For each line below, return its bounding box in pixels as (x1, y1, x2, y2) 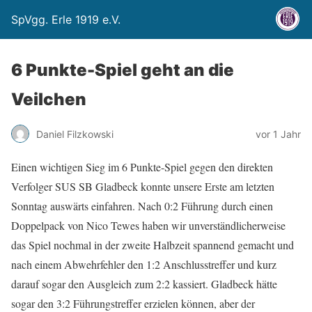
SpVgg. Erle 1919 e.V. (11, 13, 120, 26)
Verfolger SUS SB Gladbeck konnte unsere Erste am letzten (11, 179, 274, 194)
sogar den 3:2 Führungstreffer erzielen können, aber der (11, 296, 255, 311)
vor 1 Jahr (256, 127, 301, 140)
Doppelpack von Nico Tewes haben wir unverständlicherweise (11, 218, 286, 233)
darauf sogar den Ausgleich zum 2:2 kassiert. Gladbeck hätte (11, 276, 277, 291)
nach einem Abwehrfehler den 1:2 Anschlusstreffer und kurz (11, 257, 276, 272)
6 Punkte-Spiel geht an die (11, 60, 234, 80)
